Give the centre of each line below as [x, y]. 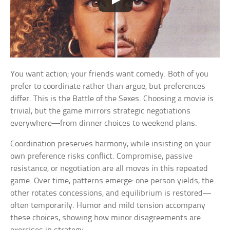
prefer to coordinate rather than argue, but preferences [108, 86]
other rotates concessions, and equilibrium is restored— [111, 193]
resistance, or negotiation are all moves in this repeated [109, 168]
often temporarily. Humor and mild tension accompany [108, 205]
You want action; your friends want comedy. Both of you [110, 74]
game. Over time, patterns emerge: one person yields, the [112, 181]
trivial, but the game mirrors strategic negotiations [101, 111]
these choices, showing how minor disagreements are [106, 218]
